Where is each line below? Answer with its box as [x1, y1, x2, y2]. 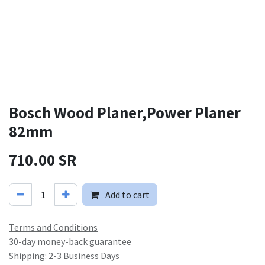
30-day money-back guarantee [9, 235, 131, 247]
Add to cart [104, 189, 150, 201]
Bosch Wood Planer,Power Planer [9, 102, 241, 123]
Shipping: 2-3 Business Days [9, 250, 119, 261]
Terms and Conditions [9, 221, 98, 233]
